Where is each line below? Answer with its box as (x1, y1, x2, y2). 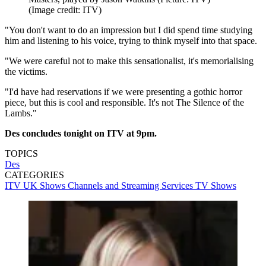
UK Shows (23, 180, 68, 191)
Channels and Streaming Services (68, 180, 195, 191)
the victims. (5, 66, 47, 77)
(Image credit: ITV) (28, 5, 102, 15)
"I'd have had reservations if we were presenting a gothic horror (5, 87, 242, 97)
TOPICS (5, 148, 38, 159)
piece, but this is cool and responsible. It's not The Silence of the (5, 97, 244, 108)
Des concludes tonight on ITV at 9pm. (5, 128, 159, 139)
